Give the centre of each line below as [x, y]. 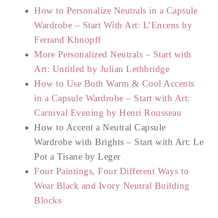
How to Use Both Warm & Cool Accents [114, 83]
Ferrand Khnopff [68, 40]
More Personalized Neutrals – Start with [113, 54]
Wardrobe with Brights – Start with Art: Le [119, 142]
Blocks [48, 200]
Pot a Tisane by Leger [77, 156]
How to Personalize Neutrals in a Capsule [116, 10]
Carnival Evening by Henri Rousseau [108, 113]
